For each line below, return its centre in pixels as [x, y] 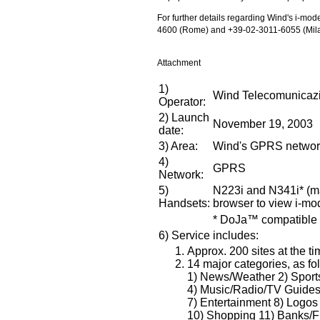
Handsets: [184, 203]
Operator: [182, 101]
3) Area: [178, 146]
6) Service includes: [209, 235]
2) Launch [184, 117]
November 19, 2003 [263, 124]
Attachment [179, 62]
